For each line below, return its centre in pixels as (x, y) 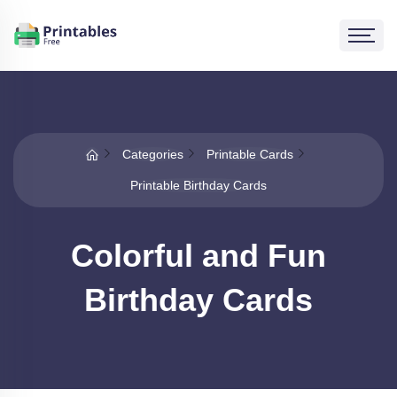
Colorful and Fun (198, 256)
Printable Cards (249, 154)
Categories (152, 154)
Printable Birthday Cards (198, 185)
